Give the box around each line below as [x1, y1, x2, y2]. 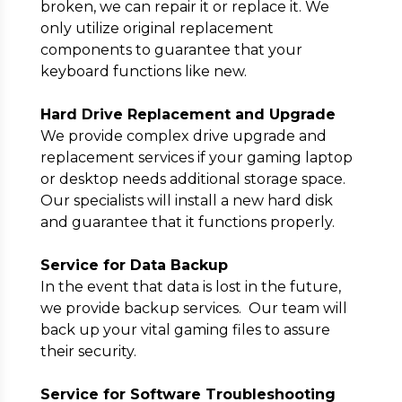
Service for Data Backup [39, 257, 228, 274]
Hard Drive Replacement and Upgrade [39, 106, 336, 123]
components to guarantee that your [39, 41, 302, 58]
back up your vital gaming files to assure [39, 321, 330, 338]
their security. [39, 343, 136, 360]
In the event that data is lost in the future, [39, 278, 341, 295]
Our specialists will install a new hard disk [39, 192, 333, 209]
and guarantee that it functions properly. [39, 214, 335, 231]
